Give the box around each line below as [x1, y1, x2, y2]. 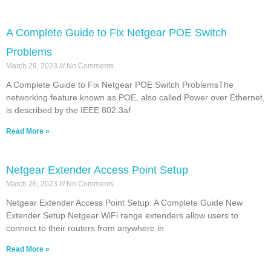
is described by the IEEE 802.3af [6, 105, 131, 115]
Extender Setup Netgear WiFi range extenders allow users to [6, 210, 238, 220]
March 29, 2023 [6, 61, 59, 70]
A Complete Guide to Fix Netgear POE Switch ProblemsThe [6, 79, 233, 90]
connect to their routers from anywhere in [6, 223, 164, 233]
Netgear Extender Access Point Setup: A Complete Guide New [6, 197, 243, 207]
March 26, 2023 [6, 179, 59, 188]
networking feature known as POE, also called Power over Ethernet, [6, 92, 265, 102]
